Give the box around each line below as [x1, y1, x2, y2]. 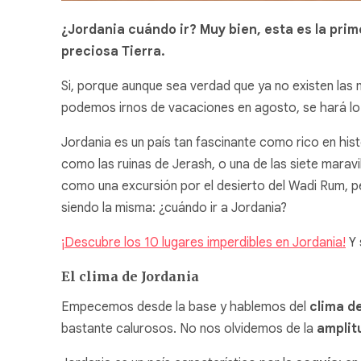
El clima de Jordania [61, 268, 199, 284]
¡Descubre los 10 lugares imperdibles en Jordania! [61, 234, 346, 251]
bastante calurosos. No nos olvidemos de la [61, 321, 317, 338]
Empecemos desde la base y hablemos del [61, 299, 309, 316]
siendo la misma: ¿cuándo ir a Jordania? [61, 199, 287, 216]
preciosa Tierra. [61, 43, 165, 60]
